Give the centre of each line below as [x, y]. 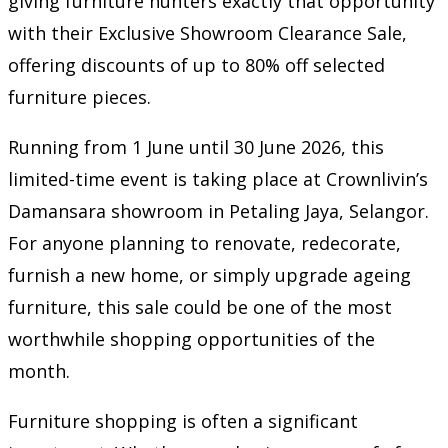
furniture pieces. [79, 96]
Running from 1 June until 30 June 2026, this [196, 146]
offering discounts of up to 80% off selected [196, 64]
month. [39, 370]
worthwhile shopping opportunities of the [191, 338]
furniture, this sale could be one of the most [200, 306]
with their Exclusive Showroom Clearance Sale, [207, 32]
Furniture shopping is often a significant [183, 420]
